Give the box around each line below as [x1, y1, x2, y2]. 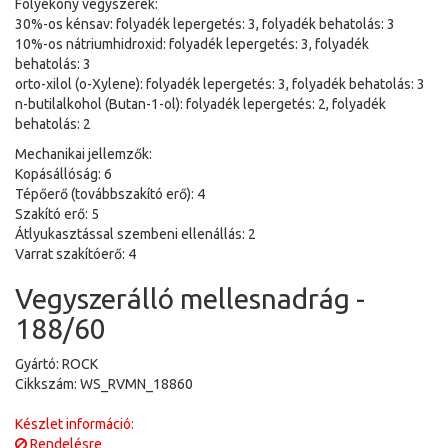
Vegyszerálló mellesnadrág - [15, 283, 365, 314]
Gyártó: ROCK [15, 356, 98, 372]
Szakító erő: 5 [15, 206, 99, 222]
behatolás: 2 [15, 116, 91, 132]
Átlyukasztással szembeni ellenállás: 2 [15, 226, 256, 242]
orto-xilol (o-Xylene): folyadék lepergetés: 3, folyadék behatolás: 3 [15, 76, 425, 92]
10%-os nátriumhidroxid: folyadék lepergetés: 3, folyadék [15, 36, 369, 52]
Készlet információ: [15, 416, 134, 432]
